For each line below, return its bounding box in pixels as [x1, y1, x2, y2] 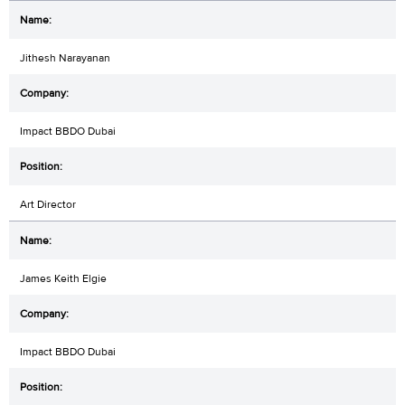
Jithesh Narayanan [20, 50, 110, 65]
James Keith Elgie [20, 270, 107, 286]
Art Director [20, 196, 76, 212]
